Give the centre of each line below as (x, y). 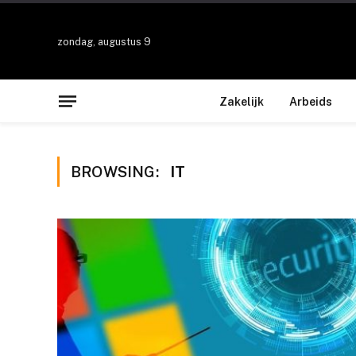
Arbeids (311, 101)
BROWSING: (116, 172)
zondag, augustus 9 (104, 41)
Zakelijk (242, 101)
